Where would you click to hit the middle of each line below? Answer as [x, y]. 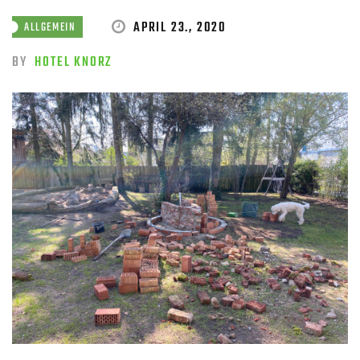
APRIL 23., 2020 [180, 29]
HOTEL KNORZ [74, 62]
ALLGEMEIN [50, 27]
